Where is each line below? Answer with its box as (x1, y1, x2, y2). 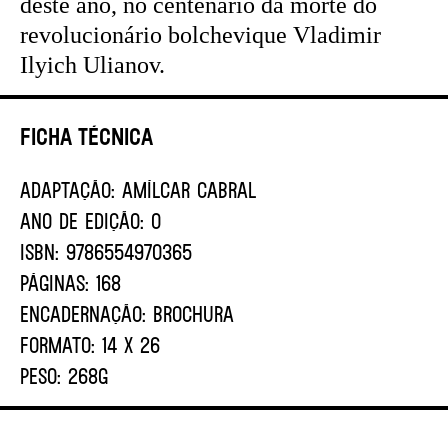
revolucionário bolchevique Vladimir (20, 21, 381, 48)
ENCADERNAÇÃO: (20, 299, 146, 327)
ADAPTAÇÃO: (20, 175, 115, 203)
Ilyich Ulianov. (20, 51, 165, 78)
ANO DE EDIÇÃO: (20, 206, 144, 234)
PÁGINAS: (20, 268, 89, 296)
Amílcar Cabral (115, 175, 256, 203)
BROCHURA (146, 299, 234, 327)
